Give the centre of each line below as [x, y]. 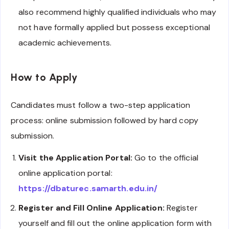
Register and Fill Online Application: [91, 208]
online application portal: [65, 173]
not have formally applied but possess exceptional [114, 28]
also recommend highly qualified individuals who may [118, 12]
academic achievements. [65, 43]
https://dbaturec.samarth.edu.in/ [88, 188]
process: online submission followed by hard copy [105, 121]
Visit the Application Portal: [75, 157]
